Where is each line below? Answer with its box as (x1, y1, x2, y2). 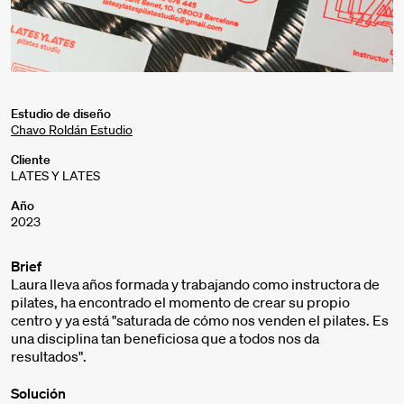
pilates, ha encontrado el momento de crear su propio (11, 293, 350, 312)
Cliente (11, 151, 50, 169)
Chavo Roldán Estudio (11, 122, 133, 139)
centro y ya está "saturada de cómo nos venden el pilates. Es (11, 311, 389, 330)
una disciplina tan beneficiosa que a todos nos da (11, 329, 319, 348)
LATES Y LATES (11, 168, 100, 185)
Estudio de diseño (11, 106, 111, 123)
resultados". (11, 347, 87, 366)
